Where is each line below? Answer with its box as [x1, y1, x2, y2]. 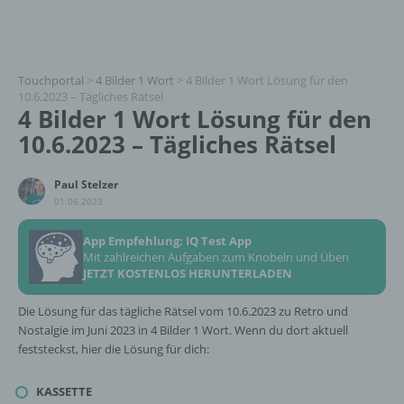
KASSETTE [36, 382, 92, 399]
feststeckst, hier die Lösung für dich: [18, 341, 209, 357]
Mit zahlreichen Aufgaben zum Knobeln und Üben [83, 249, 349, 265]
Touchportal [18, 72, 84, 88]
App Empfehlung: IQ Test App [83, 233, 252, 249]
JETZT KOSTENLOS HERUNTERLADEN [83, 265, 292, 281]
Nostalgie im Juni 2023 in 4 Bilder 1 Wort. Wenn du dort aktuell [18, 322, 348, 338]
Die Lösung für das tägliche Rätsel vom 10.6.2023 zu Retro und [18, 303, 348, 319]
